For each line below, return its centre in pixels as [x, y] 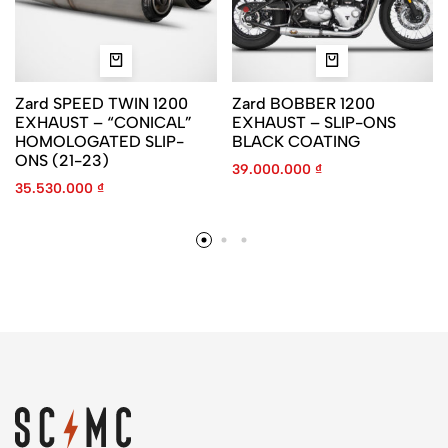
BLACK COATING [295, 142]
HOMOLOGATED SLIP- [99, 142]
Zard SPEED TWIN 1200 [101, 104]
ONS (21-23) [62, 161]
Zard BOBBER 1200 [303, 104]
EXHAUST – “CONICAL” [103, 123]
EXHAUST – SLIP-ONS [313, 123]
